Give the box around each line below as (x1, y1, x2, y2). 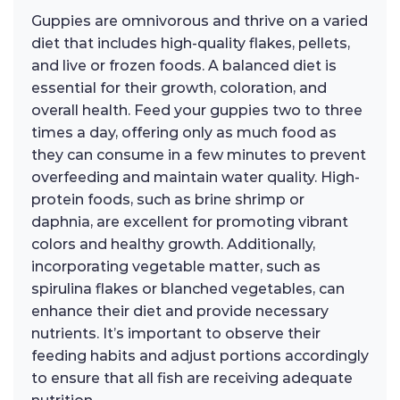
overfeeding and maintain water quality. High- (31, 169, 360, 187)
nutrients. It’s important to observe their (31, 325, 321, 343)
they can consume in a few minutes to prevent (31, 146, 366, 164)
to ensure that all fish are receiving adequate (31, 370, 353, 387)
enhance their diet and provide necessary (31, 303, 329, 321)
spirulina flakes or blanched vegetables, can (31, 280, 345, 298)
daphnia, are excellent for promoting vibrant (31, 213, 348, 231)
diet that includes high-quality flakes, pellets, (31, 35, 350, 53)
